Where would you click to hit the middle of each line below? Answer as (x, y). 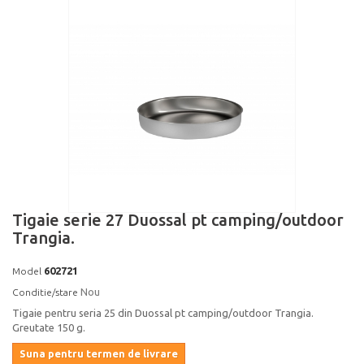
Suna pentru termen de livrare (99, 353)
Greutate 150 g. (49, 327)
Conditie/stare (45, 292)
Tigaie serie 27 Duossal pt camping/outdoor (178, 220)
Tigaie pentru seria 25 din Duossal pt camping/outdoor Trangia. (163, 313)
